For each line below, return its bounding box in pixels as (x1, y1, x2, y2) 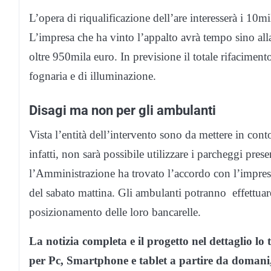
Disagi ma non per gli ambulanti (29, 102, 216, 118)
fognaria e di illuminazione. (29, 69, 156, 82)
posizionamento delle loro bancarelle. (29, 205, 201, 218)
